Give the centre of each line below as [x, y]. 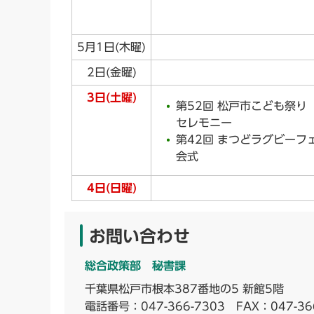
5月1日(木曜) [111, 47]
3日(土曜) [111, 98]
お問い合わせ [139, 237]
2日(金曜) [111, 73]
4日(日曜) [111, 188]
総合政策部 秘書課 [135, 266]
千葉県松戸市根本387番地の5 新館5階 [184, 289]
